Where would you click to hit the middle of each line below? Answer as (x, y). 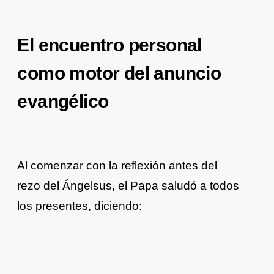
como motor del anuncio (119, 73)
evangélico (63, 102)
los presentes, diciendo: (80, 206)
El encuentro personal (109, 45)
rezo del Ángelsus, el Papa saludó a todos (128, 186)
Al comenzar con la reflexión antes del (117, 166)
